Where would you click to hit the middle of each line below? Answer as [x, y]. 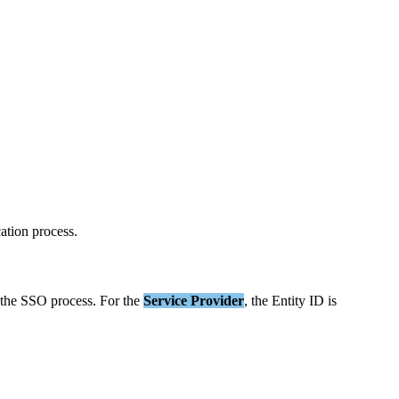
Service [165, 301]
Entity [289, 301]
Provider [217, 301]
